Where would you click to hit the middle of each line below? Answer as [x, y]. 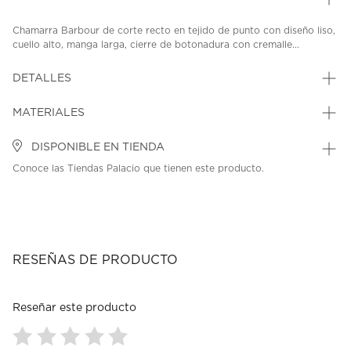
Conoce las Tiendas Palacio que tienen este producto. [138, 169]
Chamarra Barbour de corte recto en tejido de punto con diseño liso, [174, 31]
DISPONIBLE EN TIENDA [96, 148]
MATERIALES [49, 113]
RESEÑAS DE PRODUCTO [95, 261]
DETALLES [42, 79]
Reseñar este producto [74, 308]
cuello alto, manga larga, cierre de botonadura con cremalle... [156, 45]
